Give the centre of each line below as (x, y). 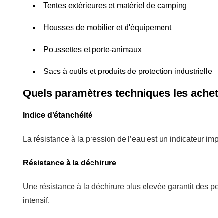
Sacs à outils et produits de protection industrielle (128, 71)
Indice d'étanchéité (58, 115)
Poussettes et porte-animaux (92, 49)
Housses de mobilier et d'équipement (107, 27)
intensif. (36, 200)
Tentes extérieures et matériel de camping (115, 5)
